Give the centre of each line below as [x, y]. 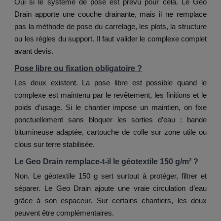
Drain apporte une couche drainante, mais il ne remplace [110, 14]
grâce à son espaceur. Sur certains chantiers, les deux [110, 201]
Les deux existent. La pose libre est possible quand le [110, 83]
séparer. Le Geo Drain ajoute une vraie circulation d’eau [110, 188]
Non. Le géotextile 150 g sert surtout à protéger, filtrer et [110, 176]
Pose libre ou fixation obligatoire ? [78, 69]
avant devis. [34, 51]
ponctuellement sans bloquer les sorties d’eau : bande [110, 120]
